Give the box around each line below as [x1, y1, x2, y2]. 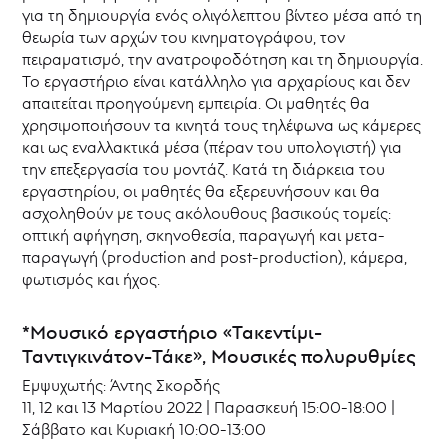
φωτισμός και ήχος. [22, 269, 161, 290]
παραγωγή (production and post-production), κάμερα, [22, 247, 408, 268]
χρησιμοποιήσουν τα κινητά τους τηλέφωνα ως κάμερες [22, 115, 422, 136]
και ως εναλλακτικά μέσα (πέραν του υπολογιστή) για [22, 137, 403, 158]
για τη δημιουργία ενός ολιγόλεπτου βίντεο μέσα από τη [22, 5, 423, 26]
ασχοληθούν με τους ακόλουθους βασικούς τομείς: [22, 203, 392, 224]
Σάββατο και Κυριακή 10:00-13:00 [22, 418, 267, 439]
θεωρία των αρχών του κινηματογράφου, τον [22, 27, 346, 48]
